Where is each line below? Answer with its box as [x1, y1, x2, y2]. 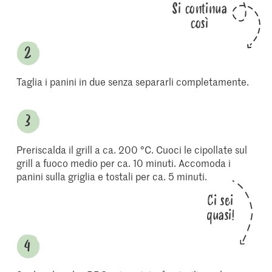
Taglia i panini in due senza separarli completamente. [16, 75, 250, 88]
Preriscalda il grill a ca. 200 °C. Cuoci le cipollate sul [16, 143, 248, 156]
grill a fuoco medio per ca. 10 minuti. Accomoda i [16, 156, 231, 169]
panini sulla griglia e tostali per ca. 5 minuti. [16, 169, 208, 183]
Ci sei [207, 189, 234, 212]
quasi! [206, 204, 234, 226]
